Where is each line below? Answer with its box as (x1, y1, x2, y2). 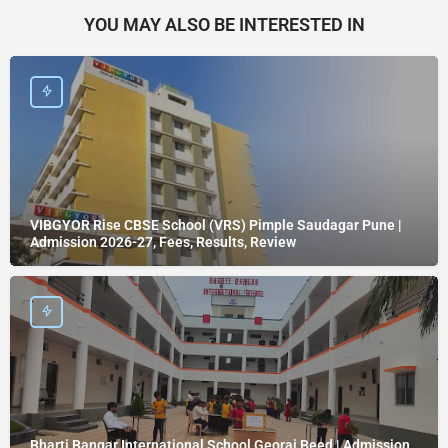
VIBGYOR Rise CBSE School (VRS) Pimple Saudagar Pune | (30, 216, 402, 233)
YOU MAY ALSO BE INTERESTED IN (83, 13, 365, 35)
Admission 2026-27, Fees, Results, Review (30, 233, 296, 250)
